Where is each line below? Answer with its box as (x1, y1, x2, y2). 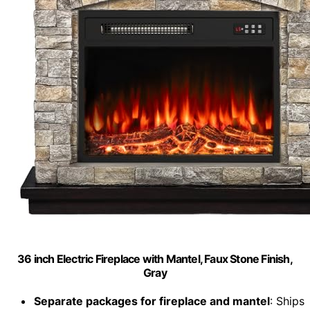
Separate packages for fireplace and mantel (33, 294, 270, 309)
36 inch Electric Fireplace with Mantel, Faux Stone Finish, (17, 252, 293, 266)
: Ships (269, 294, 304, 309)
